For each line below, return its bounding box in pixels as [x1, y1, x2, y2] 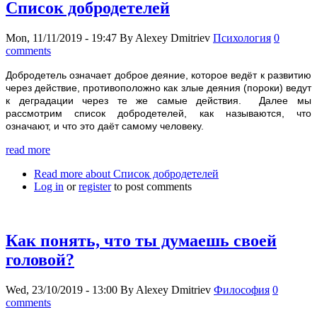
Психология [213, 32, 271, 45]
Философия [214, 283, 270, 296]
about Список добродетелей [83, 168, 219, 180]
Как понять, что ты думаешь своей [6, 231, 277, 250]
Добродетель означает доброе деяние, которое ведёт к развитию [6, 69, 311, 81]
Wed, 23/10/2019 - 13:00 [6, 283, 117, 296]
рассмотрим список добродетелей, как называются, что [6, 108, 311, 120]
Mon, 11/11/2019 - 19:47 [6, 32, 117, 45]
